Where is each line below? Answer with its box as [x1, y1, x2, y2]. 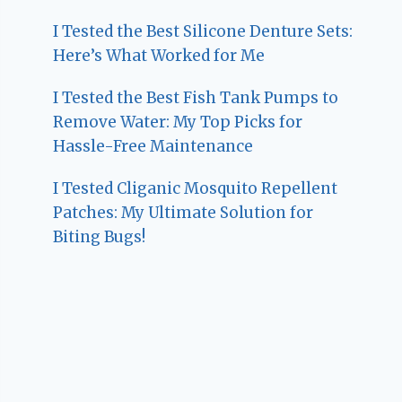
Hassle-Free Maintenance [53, 135, 254, 156]
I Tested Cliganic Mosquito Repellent [53, 178, 338, 198]
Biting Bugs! [53, 226, 146, 247]
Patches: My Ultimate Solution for [53, 202, 314, 223]
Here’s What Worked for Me [53, 45, 266, 66]
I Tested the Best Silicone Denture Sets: [53, 21, 354, 41]
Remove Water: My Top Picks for [53, 111, 303, 132]
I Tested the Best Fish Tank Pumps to [53, 87, 339, 108]
